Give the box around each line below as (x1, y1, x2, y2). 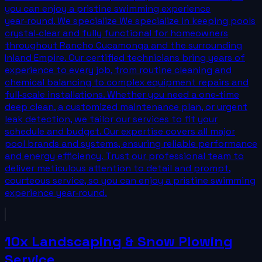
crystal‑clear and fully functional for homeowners (5, 26, 228, 39)
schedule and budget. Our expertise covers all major (5, 125, 235, 137)
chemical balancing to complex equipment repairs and (5, 75, 249, 88)
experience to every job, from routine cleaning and (5, 63, 232, 76)
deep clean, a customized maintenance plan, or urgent (5, 100, 247, 113)
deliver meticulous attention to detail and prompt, (5, 161, 231, 174)
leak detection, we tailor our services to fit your (5, 112, 218, 125)
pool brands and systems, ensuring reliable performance (5, 137, 257, 150)
